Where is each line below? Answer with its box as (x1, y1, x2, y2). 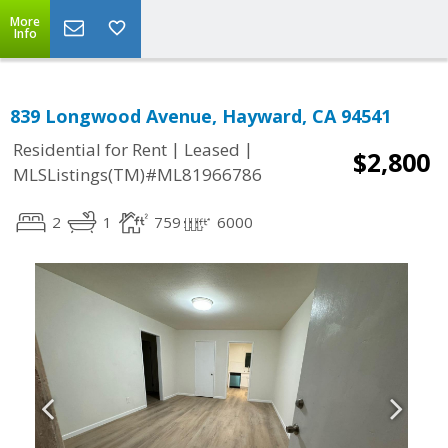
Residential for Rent (13, 138, 167, 162)
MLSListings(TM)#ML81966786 (13, 163, 262, 187)
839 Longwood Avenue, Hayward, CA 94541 (10, 104, 391, 128)
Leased (184, 138, 240, 162)
